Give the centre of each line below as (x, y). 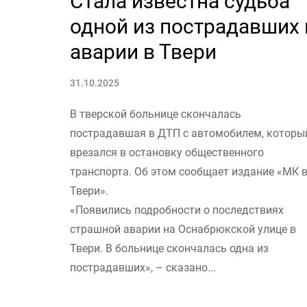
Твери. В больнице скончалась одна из (169, 248)
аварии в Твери (143, 51)
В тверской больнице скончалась (156, 114)
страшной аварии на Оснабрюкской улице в (183, 229)
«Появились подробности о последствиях (177, 210)
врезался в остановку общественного (167, 152)
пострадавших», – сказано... (143, 267)
